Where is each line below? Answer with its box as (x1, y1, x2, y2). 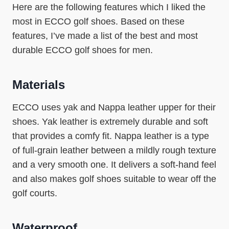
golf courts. (12, 188, 57, 198)
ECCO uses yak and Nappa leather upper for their (12, 102, 216, 112)
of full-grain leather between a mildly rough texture (12, 145, 216, 155)
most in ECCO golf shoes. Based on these (12, 16, 185, 27)
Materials (12, 78, 65, 91)
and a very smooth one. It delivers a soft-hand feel (12, 159, 216, 170)
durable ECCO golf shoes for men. (12, 45, 153, 55)
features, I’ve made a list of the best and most (12, 31, 198, 41)
